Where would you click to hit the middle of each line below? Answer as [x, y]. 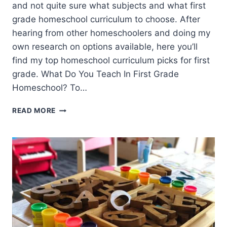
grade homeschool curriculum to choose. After [106, 20]
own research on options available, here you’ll [105, 47]
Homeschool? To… [50, 88]
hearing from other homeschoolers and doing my [111, 33]
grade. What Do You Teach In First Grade [96, 74]
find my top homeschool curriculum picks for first [111, 61]
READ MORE [34, 111]
